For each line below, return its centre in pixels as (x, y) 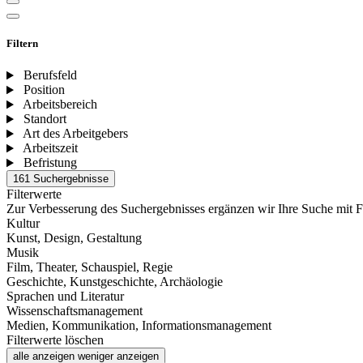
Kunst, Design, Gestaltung (74, 238)
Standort (45, 119)
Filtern (22, 44)
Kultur (23, 224)
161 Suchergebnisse (61, 179)
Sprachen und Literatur (65, 297)
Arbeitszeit (50, 148)
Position (44, 90)
